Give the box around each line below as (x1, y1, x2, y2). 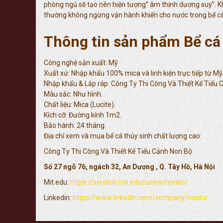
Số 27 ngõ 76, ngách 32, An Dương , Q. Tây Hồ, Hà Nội (44, 163, 217, 171)
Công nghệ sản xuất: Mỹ (44, 59, 118, 67)
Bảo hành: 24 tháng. (44, 121, 106, 129)
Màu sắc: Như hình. (44, 90, 103, 98)
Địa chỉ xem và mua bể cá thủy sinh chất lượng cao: (44, 132, 202, 140)
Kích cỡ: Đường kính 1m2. (44, 111, 121, 119)
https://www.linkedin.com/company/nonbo (73, 194, 208, 202)
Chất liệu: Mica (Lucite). (44, 101, 115, 109)
